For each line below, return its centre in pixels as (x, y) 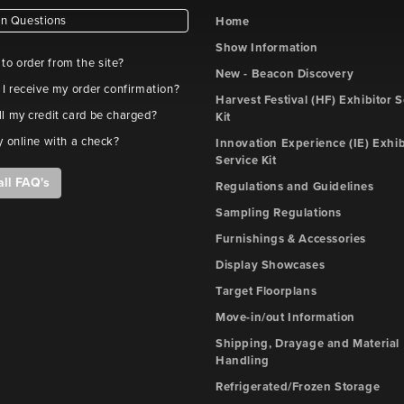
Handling (243, 361)
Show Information (267, 48)
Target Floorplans (266, 291)
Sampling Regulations (279, 213)
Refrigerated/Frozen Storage (298, 387)
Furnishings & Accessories (291, 239)
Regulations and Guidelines (295, 187)
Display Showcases (271, 265)
